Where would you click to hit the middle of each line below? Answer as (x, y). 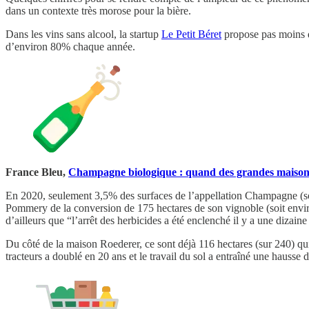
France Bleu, (37, 172)
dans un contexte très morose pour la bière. (98, 10)
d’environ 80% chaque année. (70, 46)
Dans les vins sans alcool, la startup (83, 34)
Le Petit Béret (191, 34)
